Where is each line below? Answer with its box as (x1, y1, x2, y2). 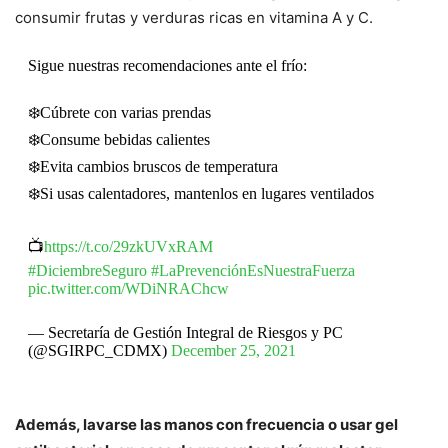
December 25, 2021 (170, 341, 296, 359)
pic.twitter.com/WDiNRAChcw (27, 279, 229, 297)
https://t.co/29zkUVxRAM (43, 237, 213, 255)
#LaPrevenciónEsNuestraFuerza (150, 261, 355, 279)
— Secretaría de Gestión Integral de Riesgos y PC (27, 323, 343, 341)
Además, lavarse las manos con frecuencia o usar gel (15, 414, 398, 434)
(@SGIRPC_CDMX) (27, 341, 171, 359)
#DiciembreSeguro (27, 261, 147, 279)
